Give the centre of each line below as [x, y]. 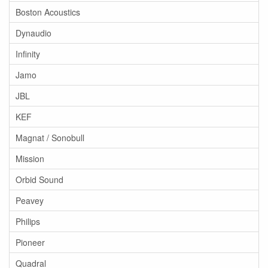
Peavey [30, 200]
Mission [30, 159]
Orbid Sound [39, 179]
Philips [28, 221]
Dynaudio [33, 33]
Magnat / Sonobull [50, 138]
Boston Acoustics [48, 12]
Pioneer [30, 242]
